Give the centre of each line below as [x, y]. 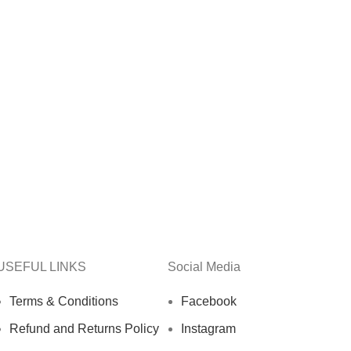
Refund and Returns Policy [84, 329]
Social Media [204, 267]
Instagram [208, 329]
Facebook [209, 302]
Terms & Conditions [64, 302]
